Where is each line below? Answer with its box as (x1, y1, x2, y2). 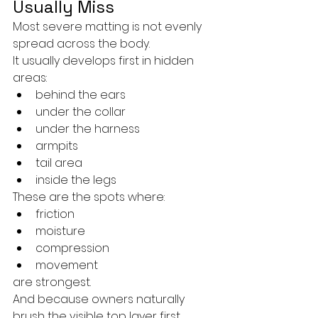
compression (35, 240, 109, 257)
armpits (35, 138, 78, 155)
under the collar (35, 104, 126, 121)
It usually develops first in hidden (13, 53, 197, 70)
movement (35, 257, 98, 274)
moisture (35, 223, 85, 240)
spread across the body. (13, 35, 150, 53)
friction (35, 206, 75, 223)
